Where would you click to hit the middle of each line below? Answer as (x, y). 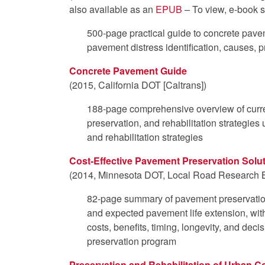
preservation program (132, 241)
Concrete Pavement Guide (128, 70)
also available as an (112, 9)
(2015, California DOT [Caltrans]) (138, 85)
